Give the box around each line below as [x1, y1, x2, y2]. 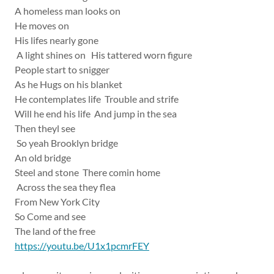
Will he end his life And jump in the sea [15, 108, 180, 119]
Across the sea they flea [15, 181, 119, 193]
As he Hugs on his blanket [15, 78, 126, 90]
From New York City [15, 196, 103, 207]
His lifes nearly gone [15, 34, 100, 46]
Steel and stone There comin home [15, 166, 162, 178]
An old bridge [15, 152, 75, 163]
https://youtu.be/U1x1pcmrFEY [15, 240, 149, 251]
